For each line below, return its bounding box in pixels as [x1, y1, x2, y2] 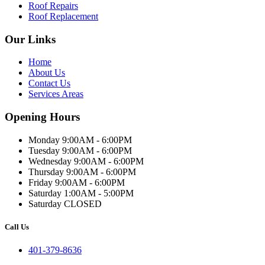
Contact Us [28, 78, 70, 89]
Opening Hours [5, 111, 80, 124]
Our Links [5, 33, 56, 46]
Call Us [5, 222, 29, 232]
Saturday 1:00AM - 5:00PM [28, 188, 134, 198]
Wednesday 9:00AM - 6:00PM [28, 156, 144, 166]
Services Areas [28, 89, 83, 99]
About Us [28, 67, 65, 78]
